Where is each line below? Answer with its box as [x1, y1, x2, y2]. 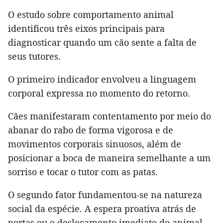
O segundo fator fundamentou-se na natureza [8, 188, 202, 201]
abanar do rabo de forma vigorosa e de [8, 123, 173, 136]
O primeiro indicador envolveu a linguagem [8, 73, 196, 85]
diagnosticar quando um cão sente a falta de [8, 36, 197, 48]
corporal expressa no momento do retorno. [8, 87, 190, 99]
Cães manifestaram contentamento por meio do [8, 110, 211, 122]
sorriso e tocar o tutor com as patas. [8, 165, 158, 178]
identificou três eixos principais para [8, 22, 165, 34]
